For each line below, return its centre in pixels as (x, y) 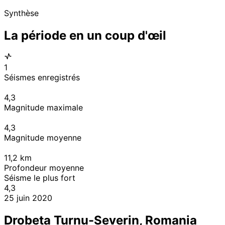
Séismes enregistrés (42, 78)
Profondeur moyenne (44, 168)
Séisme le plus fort (40, 178)
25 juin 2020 (28, 198)
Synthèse (21, 13)
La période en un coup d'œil (85, 35)
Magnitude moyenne (43, 138)
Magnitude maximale (43, 108)
